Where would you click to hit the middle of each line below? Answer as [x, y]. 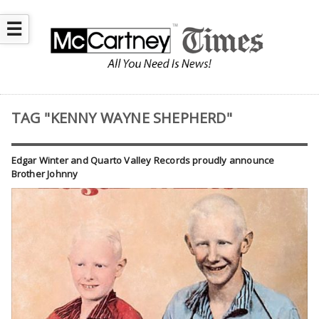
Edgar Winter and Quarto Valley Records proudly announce [143, 161]
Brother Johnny [45, 174]
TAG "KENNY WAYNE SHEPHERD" [121, 118]
